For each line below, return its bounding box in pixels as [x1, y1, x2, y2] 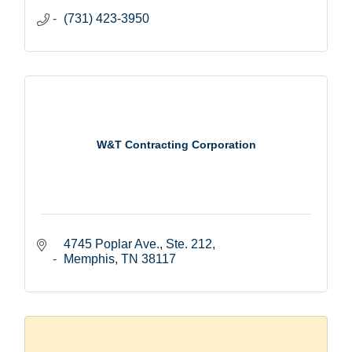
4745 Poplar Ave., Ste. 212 [64, 236, 212, 251]
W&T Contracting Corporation [96, 138, 256, 152]
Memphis [64, 251, 115, 266]
